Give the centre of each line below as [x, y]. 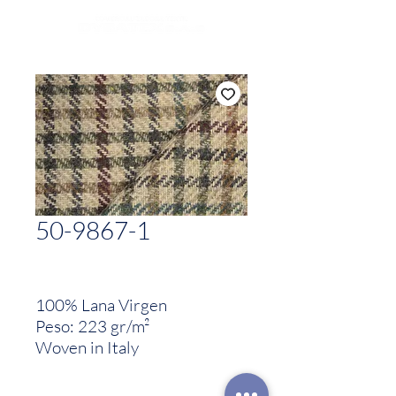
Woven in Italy [87, 347]
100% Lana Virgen [101, 305]
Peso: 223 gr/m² [92, 326]
